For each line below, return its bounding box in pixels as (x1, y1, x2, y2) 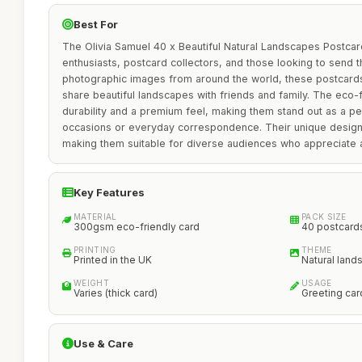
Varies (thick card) (74, 287, 158, 299)
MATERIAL (74, 212, 117, 221)
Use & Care (74, 337, 133, 350)
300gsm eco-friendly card (74, 221, 200, 233)
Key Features (74, 186, 145, 199)
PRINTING (74, 245, 116, 255)
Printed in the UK (74, 254, 152, 266)
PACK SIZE (301, 212, 347, 221)
